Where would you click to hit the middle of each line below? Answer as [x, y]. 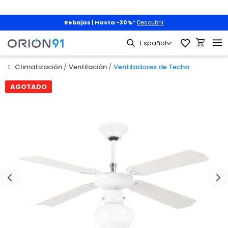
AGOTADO [28, 87]
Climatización [38, 67]
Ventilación [88, 67]
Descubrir [150, 22]
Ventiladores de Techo [151, 67]
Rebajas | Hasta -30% [98, 22]
